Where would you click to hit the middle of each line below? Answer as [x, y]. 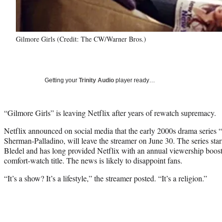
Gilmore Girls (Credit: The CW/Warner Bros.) [81, 39]
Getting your [62, 80]
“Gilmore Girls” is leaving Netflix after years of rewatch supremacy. [110, 112]
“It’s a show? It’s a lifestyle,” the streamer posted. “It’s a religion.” [106, 178]
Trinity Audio [96, 80]
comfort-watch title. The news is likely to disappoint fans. [93, 160]
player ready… [135, 80]
